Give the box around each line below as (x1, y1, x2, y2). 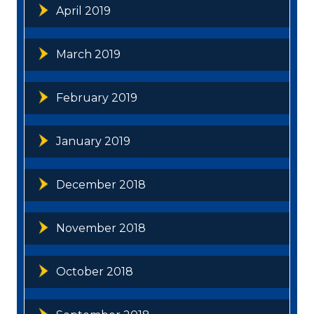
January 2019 (56, 134, 130, 148)
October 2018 (56, 264, 133, 278)
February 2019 (56, 90, 137, 104)
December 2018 (56, 177, 146, 191)
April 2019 (56, 4, 111, 18)
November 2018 (56, 221, 146, 235)
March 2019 (56, 47, 121, 61)
